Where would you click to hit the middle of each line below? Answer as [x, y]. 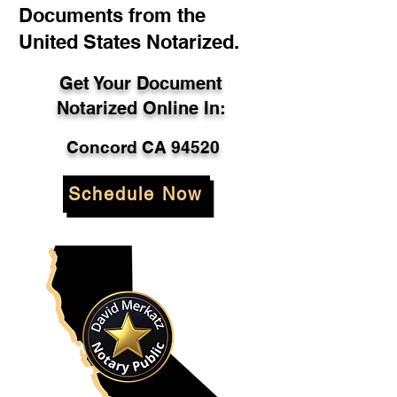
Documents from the [112, 15]
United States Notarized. [129, 42]
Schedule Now [135, 194]
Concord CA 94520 [143, 147]
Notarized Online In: [141, 108]
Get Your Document [141, 83]
